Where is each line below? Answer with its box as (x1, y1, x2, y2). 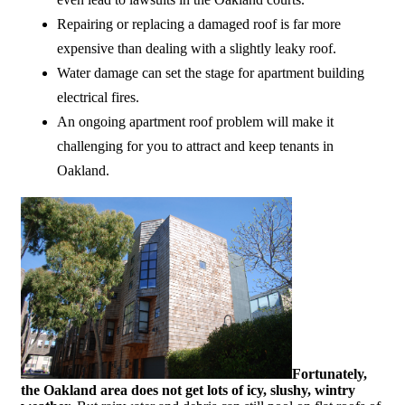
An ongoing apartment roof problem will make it (57, 113, 334, 129)
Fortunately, (292, 365, 367, 381)
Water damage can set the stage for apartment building (57, 64, 364, 80)
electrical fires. (57, 89, 139, 105)
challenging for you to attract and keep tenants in (57, 137, 334, 154)
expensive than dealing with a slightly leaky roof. (57, 40, 336, 56)
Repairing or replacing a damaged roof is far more (57, 15, 341, 32)
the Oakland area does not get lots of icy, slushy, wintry (21, 381, 355, 398)
